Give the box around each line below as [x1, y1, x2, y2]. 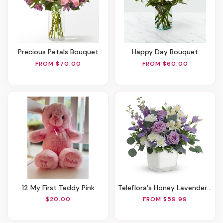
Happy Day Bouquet [136, 47, 198, 57]
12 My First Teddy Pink [23, 183, 95, 192]
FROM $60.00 [142, 59, 188, 68]
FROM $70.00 [35, 59, 81, 68]
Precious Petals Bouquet [21, 47, 99, 57]
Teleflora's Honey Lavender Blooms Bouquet [122, 183, 207, 192]
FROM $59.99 [143, 195, 187, 204]
